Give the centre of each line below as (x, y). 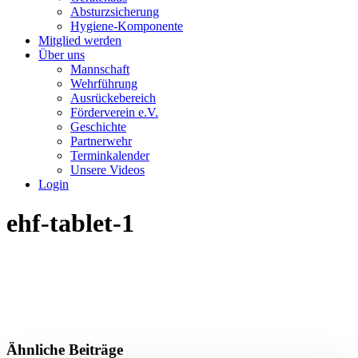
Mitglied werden (80, 40)
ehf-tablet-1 (70, 223)
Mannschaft (100, 69)
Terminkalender (110, 155)
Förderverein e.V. (114, 112)
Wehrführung (104, 84)
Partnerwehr (101, 141)
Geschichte (98, 127)
